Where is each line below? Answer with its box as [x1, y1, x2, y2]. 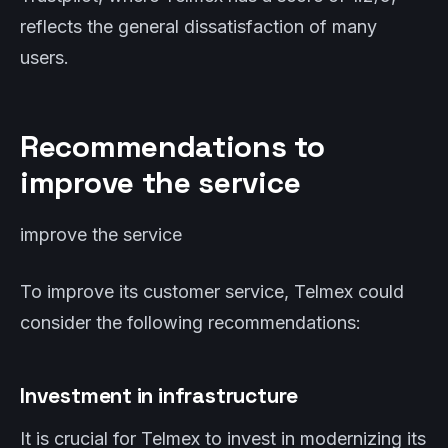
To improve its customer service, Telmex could [20, 281, 404, 302]
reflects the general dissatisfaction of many [20, 16, 377, 37]
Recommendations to [20, 127, 325, 166]
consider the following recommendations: [20, 312, 361, 333]
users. [20, 47, 69, 68]
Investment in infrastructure [20, 382, 299, 409]
